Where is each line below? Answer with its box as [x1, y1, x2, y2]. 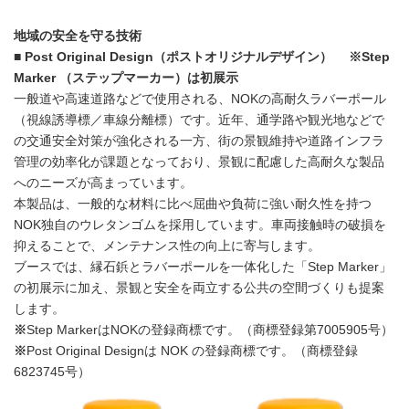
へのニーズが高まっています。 [14, 175, 193, 190]
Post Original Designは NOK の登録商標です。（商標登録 [26, 343, 358, 358]
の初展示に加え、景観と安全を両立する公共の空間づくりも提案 [14, 280, 384, 295]
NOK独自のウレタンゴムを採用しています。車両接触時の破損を [14, 217, 386, 232]
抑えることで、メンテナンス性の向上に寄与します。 [14, 238, 320, 253]
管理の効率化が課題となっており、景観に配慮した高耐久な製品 [14, 154, 384, 169]
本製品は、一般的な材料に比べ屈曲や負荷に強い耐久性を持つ [14, 196, 372, 211]
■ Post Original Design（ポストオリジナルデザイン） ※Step [14, 49, 390, 64]
